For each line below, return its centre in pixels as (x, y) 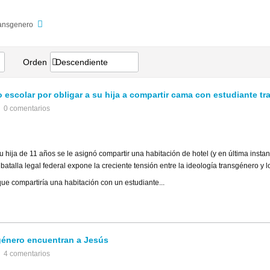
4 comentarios (27, 253)
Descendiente (82, 62)
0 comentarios (27, 108)
